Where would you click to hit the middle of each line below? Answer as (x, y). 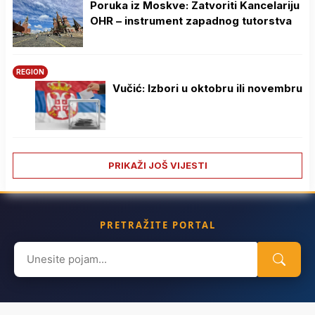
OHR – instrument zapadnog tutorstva (191, 20)
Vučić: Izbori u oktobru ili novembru (207, 88)
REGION (30, 71)
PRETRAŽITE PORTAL (157, 225)
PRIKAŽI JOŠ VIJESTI (157, 165)
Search (32, 249)
